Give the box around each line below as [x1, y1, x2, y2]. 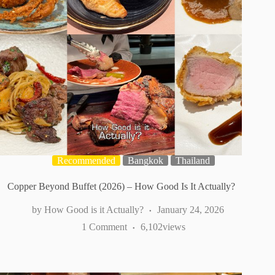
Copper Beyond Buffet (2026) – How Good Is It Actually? [7, 181, 235, 192]
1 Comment [81, 222, 127, 233]
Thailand [175, 155, 210, 166]
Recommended [56, 155, 115, 166]
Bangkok [127, 155, 163, 166]
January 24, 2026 [157, 204, 224, 215]
